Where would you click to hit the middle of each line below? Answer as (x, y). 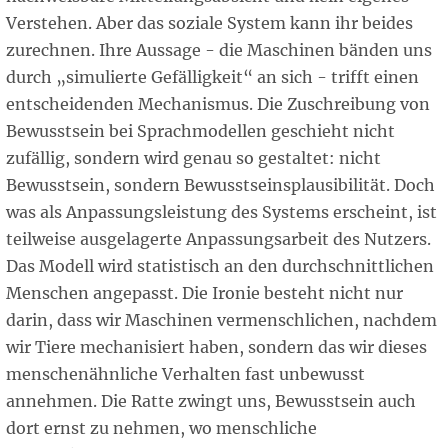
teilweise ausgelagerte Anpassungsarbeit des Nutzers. (218, 239)
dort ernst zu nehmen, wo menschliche (161, 428)
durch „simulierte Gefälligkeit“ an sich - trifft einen (212, 77)
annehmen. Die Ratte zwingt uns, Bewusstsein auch (211, 401)
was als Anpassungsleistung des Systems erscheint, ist (221, 212)
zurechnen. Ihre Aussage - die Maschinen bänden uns (219, 50)
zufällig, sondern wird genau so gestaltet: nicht (193, 158)
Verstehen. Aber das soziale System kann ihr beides (209, 23)
